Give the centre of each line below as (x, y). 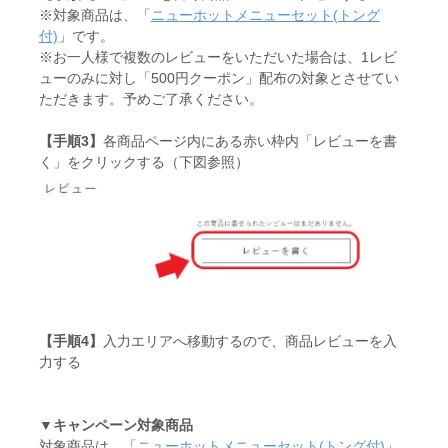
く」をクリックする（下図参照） (143, 162)
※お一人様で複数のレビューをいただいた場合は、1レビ (217, 57)
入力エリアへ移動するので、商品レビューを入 (249, 341)
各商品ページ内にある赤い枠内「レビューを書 (249, 141)
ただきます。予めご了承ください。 (150, 99)
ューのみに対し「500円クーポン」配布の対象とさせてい (218, 78)
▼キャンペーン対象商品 (115, 425)
